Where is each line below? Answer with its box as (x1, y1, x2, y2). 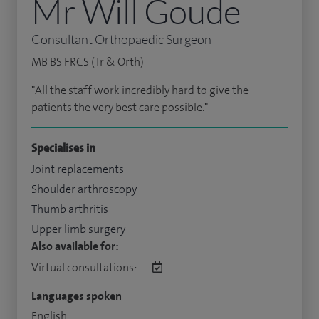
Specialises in (31, 140, 95, 155)
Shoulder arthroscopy (31, 182, 137, 197)
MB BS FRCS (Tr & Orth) (31, 54, 144, 69)
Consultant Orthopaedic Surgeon (31, 31, 211, 47)
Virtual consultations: (31, 260, 138, 275)
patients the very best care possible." (31, 100, 208, 115)
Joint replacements (31, 162, 124, 177)
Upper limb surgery (31, 221, 125, 236)
